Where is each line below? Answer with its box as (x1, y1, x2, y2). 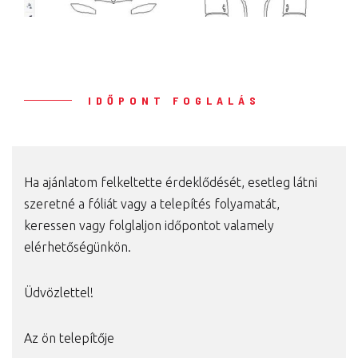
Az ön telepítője (24, 331, 114, 346)
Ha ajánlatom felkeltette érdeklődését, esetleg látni (24, 175, 317, 190)
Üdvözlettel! (24, 285, 93, 300)
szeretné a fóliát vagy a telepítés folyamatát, (24, 197, 280, 212)
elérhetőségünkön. (24, 240, 131, 255)
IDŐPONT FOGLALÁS (88, 93, 261, 108)
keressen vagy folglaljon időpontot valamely (24, 218, 274, 233)
